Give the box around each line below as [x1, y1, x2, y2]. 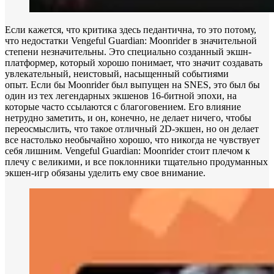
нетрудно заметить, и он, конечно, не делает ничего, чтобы [5, 112, 251, 123]
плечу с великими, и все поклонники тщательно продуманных [5, 156, 268, 167]
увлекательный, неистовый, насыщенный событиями [5, 68, 229, 79]
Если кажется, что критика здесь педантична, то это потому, [5, 24, 256, 35]
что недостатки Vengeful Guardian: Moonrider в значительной [5, 35, 257, 46]
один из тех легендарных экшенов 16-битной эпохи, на [5, 90, 237, 101]
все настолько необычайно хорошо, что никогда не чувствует [5, 134, 260, 145]
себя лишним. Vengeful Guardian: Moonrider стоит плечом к [5, 145, 250, 156]
